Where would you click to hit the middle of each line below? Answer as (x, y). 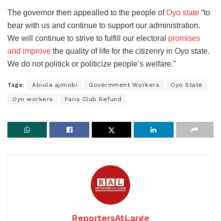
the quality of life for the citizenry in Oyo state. (130, 51)
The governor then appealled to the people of (87, 13)
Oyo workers (33, 99)
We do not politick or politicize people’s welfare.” (92, 64)
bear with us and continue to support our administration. (104, 26)
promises (184, 38)
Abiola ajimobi (55, 85)
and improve (29, 51)
